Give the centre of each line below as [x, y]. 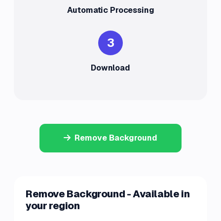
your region [53, 206]
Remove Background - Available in [108, 194]
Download [110, 68]
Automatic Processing [110, 10]
